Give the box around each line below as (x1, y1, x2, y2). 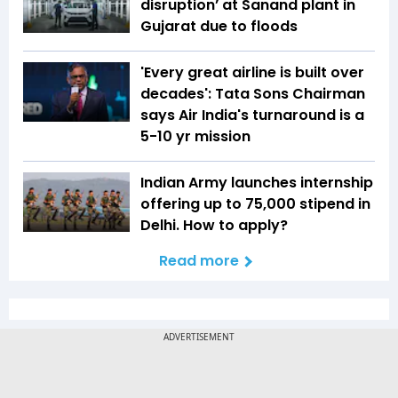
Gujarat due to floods (140, 15, 298, 36)
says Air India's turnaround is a (140, 104, 364, 125)
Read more (159, 250, 239, 271)
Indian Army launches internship (140, 171, 373, 193)
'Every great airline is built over (140, 61, 364, 83)
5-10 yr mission (140, 125, 254, 147)
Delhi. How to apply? (140, 214, 288, 235)
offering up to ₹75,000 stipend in (140, 193, 370, 214)
